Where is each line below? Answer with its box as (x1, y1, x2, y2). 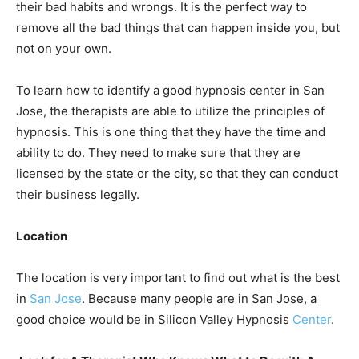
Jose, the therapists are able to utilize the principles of (16, 103, 325, 119)
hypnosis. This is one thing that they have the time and (16, 123, 325, 139)
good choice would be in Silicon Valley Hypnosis (16, 311, 292, 327)
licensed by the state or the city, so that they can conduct (16, 165, 338, 181)
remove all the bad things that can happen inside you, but (16, 19, 340, 35)
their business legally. (16, 186, 139, 202)
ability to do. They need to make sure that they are (16, 144, 301, 160)
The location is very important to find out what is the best (16, 269, 340, 285)
